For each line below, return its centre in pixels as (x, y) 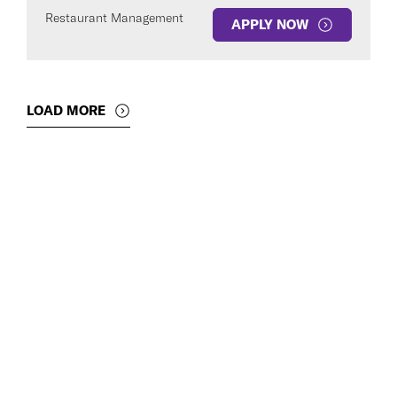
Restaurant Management (114, 18)
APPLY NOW (270, 24)
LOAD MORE (66, 110)
